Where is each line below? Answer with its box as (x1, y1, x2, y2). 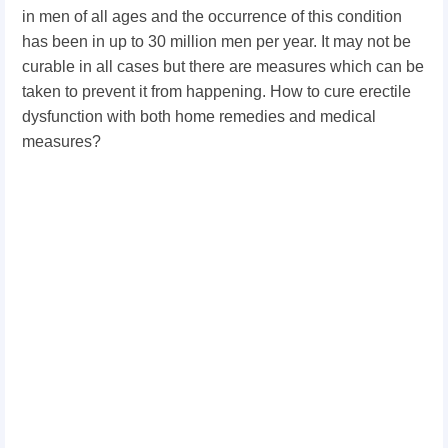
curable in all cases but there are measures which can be (22, 58, 424, 75)
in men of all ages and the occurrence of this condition (22, 8, 402, 25)
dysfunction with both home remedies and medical (22, 108, 376, 125)
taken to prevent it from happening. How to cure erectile (22, 83, 411, 100)
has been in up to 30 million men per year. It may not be (22, 33, 411, 50)
